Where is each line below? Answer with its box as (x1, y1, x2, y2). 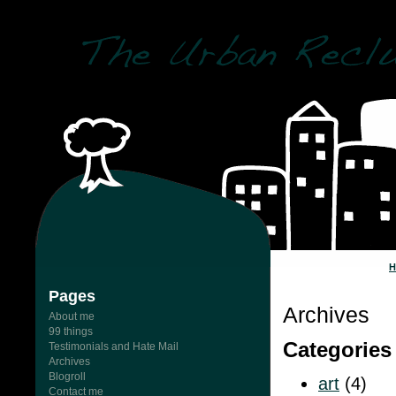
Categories (283, 338, 392, 362)
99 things (49, 325, 93, 338)
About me (49, 310, 95, 323)
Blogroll (49, 370, 86, 383)
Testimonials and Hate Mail (49, 340, 179, 353)
